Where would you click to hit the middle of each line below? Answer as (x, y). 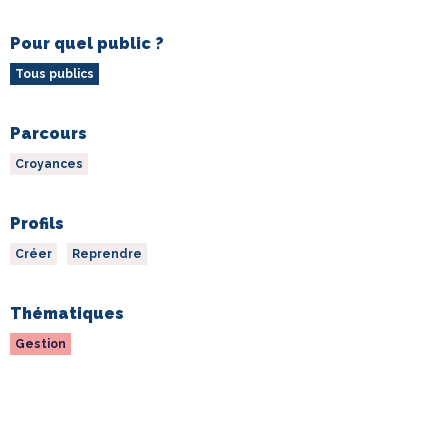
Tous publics (54, 74)
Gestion (40, 344)
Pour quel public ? (87, 44)
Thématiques (67, 314)
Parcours (48, 134)
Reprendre (107, 254)
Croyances (49, 164)
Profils (37, 224)
